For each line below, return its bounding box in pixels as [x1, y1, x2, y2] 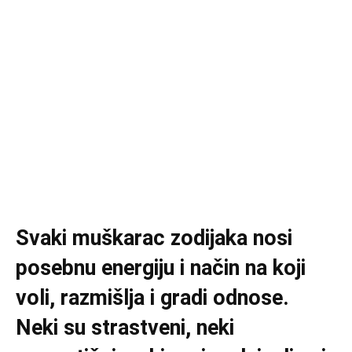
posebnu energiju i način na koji [16, 255, 306, 280]
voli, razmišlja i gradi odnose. [16, 285, 289, 310]
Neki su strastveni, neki [16, 315, 234, 340]
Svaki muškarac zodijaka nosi [16, 225, 292, 251]
